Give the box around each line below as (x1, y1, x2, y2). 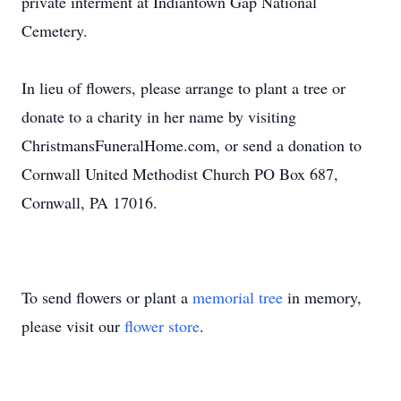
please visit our (21, 315, 124, 337)
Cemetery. (21, 20, 88, 41)
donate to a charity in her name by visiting (21, 106, 296, 127)
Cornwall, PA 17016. (21, 192, 158, 213)
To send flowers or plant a (21, 286, 192, 308)
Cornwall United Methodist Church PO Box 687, (21, 163, 338, 184)
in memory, (283, 286, 362, 308)
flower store (124, 315, 200, 337)
